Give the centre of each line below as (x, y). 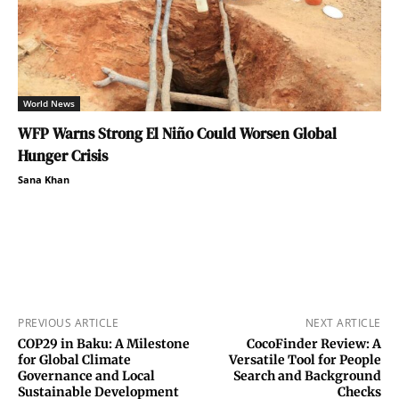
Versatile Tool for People (305, 360)
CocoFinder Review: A (313, 344)
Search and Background (307, 376)
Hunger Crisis (63, 156)
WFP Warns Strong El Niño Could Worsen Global (177, 134)
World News (49, 104)
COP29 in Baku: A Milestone (104, 344)
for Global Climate (74, 360)
